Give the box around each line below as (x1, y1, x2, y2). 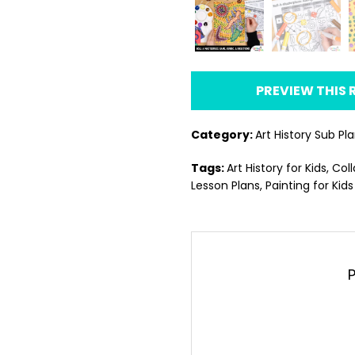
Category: (190, 127, 255, 143)
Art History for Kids (226, 160, 326, 177)
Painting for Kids (265, 177, 353, 194)
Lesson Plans (190, 177, 260, 194)
